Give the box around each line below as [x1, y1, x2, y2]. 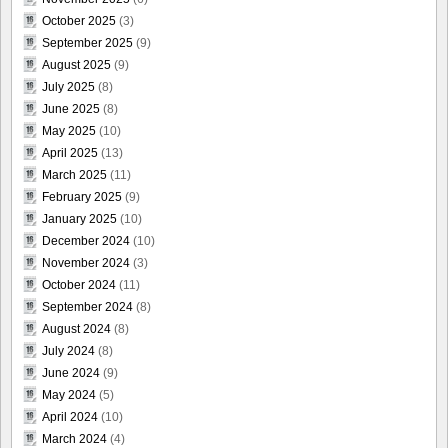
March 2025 [42, 168, 107, 183]
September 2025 [42, 36, 133, 51]
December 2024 [42, 234, 130, 249]
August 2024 [42, 322, 111, 337]
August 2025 [42, 58, 111, 73]
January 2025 [42, 212, 117, 227]
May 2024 [42, 388, 96, 403]
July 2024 [42, 344, 95, 359]
